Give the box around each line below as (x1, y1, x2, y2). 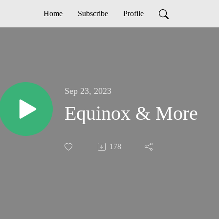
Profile (123, 9, 144, 18)
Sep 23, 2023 (65, 86, 111, 96)
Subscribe (77, 9, 108, 18)
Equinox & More (65, 102, 198, 125)
